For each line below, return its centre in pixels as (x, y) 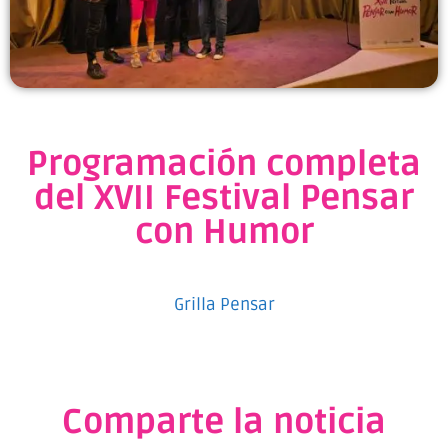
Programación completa (224, 164)
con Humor (224, 232)
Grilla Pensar (224, 304)
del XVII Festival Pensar (224, 198)
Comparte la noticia (224, 423)
